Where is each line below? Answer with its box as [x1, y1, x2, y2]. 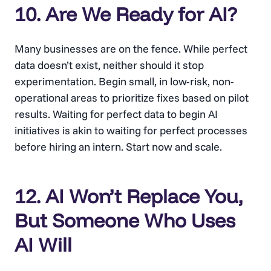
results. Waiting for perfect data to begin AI [15, 107, 218, 122]
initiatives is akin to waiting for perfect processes [15, 123, 247, 138]
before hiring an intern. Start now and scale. [15, 140, 222, 154]
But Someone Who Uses [15, 208, 235, 233]
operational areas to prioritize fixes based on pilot [15, 91, 249, 105]
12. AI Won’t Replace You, [15, 184, 243, 209]
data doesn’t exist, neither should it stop [15, 58, 204, 73]
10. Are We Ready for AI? [15, 2, 237, 27]
